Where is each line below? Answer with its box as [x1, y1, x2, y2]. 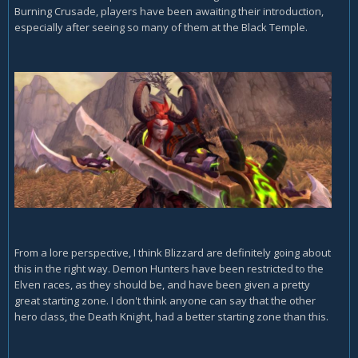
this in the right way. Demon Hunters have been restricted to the [14, 261, 324, 276]
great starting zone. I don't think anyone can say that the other [14, 292, 316, 308]
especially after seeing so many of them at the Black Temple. [14, 20, 308, 35]
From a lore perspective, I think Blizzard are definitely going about [14, 245, 331, 260]
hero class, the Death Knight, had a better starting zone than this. [14, 308, 328, 324]
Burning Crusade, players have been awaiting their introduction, [14, 4, 324, 19]
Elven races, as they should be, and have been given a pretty [14, 276, 310, 292]
